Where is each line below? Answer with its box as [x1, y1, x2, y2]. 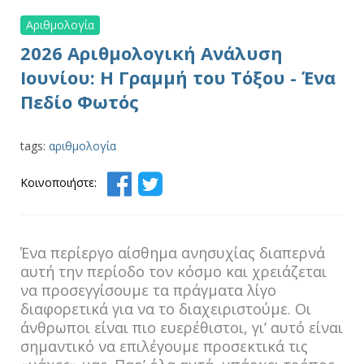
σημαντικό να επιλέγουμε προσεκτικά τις [20, 336, 308, 356]
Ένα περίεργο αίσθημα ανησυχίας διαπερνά [20, 243, 325, 262]
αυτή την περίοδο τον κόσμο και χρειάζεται [20, 262, 327, 281]
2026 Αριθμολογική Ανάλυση [20, 41, 283, 65]
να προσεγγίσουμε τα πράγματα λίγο [20, 280, 276, 300]
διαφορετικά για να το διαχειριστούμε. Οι [20, 299, 311, 318]
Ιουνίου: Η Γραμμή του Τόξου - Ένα [20, 65, 336, 89]
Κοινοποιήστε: [20, 174, 97, 190]
